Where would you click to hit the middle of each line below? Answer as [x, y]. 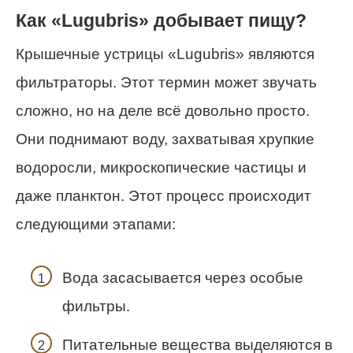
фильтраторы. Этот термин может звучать [166, 82]
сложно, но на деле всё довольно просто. [163, 110]
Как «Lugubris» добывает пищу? [161, 21]
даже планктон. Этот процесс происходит [163, 195]
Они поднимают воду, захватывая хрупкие [165, 139]
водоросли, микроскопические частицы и [161, 167]
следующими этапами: [96, 224]
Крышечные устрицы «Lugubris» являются [165, 54]
